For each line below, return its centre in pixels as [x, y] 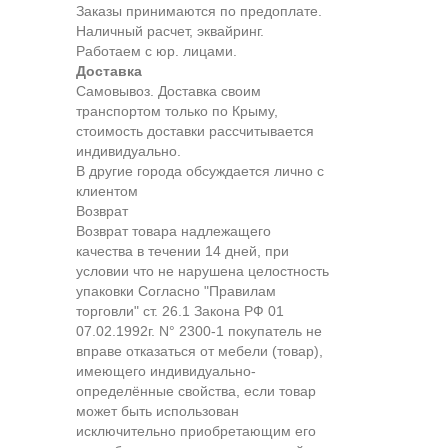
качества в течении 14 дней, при [182, 251]
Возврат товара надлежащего [173, 231]
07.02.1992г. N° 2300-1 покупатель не [199, 331]
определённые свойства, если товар [196, 391]
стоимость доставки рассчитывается [195, 131]
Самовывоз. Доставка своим [168, 91]
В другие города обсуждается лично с [200, 171]
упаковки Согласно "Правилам [176, 291]
